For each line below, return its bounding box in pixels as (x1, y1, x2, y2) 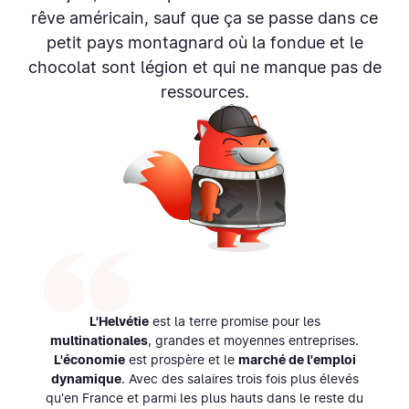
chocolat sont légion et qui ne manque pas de (27, 57, 382, 77)
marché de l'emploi (237, 351, 356, 367)
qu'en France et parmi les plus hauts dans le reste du (46, 390, 363, 405)
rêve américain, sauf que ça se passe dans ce (31, 7, 378, 27)
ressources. (160, 81, 249, 101)
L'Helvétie (89, 313, 149, 329)
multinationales (50, 332, 148, 348)
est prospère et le (124, 351, 238, 367)
